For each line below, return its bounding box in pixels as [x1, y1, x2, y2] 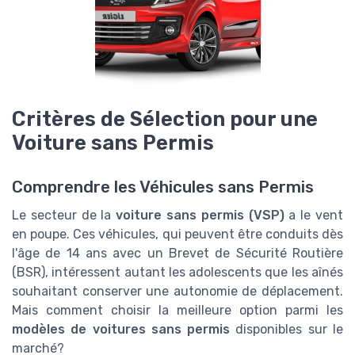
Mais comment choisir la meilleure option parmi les [12, 303, 343, 319]
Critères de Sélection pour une [12, 107, 318, 132]
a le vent [284, 208, 344, 223]
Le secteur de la [12, 208, 116, 223]
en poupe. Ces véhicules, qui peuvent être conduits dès [12, 227, 343, 242]
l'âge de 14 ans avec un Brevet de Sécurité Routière [12, 246, 343, 261]
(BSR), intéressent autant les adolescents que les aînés [12, 265, 343, 281]
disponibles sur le [230, 322, 344, 338]
